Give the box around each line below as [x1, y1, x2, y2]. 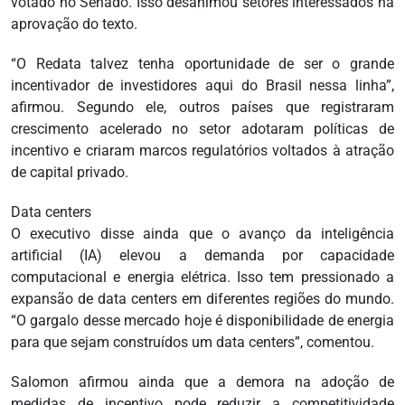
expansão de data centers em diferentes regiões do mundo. [11, 290, 394, 308]
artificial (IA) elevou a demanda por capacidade [11, 247, 394, 265]
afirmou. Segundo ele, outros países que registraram [11, 99, 394, 117]
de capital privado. [11, 164, 128, 182]
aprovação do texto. [11, 15, 137, 33]
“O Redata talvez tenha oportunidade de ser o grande [11, 55, 394, 73]
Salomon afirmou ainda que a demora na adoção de [11, 373, 394, 391]
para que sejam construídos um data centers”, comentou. [11, 334, 374, 352]
